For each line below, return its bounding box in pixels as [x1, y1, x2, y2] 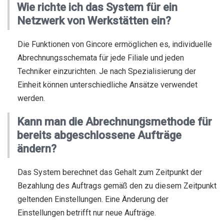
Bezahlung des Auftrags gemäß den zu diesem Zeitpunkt [17, 181, 216, 190]
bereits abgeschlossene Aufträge [17, 129, 181, 141]
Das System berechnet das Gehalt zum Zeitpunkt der [17, 167, 202, 177]
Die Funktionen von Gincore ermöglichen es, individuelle [17, 39, 212, 49]
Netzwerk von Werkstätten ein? [17, 14, 171, 27]
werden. [17, 93, 45, 103]
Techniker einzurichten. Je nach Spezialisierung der [17, 66, 196, 76]
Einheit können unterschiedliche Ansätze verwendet [17, 80, 197, 89]
